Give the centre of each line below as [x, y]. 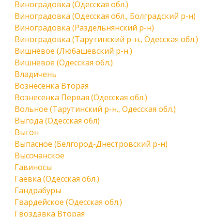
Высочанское [39, 155]
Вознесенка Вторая [52, 86]
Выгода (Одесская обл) [57, 121]
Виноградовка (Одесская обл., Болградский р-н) [105, 16]
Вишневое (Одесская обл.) [64, 62]
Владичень [36, 74]
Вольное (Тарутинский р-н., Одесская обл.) [95, 109]
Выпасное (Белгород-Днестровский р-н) [91, 144]
